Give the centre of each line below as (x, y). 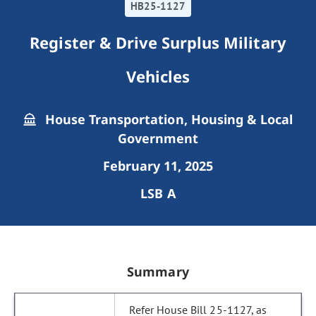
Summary (158, 272)
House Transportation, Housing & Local (167, 119)
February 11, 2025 (158, 166)
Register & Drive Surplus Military (158, 42)
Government (158, 138)
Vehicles (158, 76)
